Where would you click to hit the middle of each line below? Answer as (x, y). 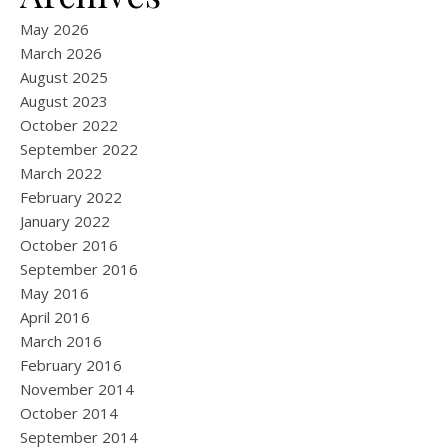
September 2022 (79, 149)
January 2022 (65, 221)
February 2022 (71, 197)
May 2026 (54, 29)
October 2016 (69, 245)
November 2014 (77, 389)
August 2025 (64, 77)
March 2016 (61, 341)
